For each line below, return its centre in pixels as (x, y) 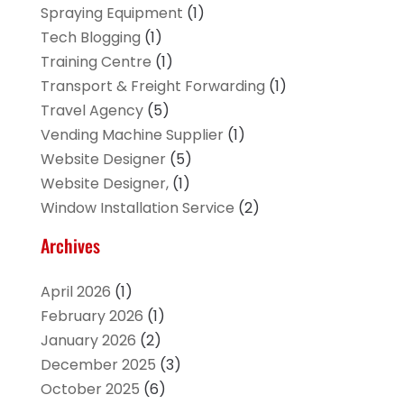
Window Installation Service (137, 208)
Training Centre (96, 62)
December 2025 (98, 365)
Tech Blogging (90, 38)
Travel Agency (92, 111)
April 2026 (75, 292)
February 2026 (92, 317)
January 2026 (88, 341)
